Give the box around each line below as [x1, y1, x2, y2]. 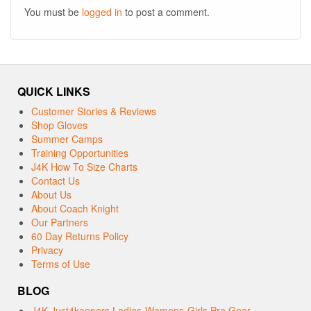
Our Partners [31, 215, 88, 230]
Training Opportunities [31, 146, 128, 160]
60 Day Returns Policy [31, 229, 128, 244]
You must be [24, 5, 82, 19]
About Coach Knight [31, 201, 119, 216]
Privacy [31, 243, 63, 258]
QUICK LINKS [17, 83, 90, 100]
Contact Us [31, 174, 80, 188]
